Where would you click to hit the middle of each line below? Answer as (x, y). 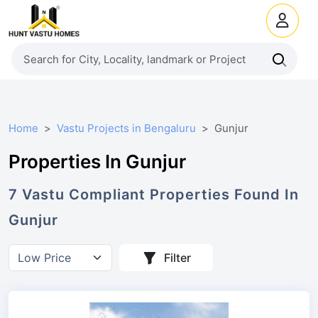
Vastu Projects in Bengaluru (126, 128)
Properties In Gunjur (97, 161)
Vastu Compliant (84, 194)
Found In (264, 194)
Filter (177, 257)
